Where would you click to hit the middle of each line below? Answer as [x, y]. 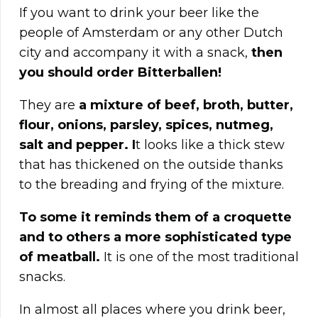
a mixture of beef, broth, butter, [186, 105]
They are [49, 105]
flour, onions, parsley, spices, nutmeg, [146, 125]
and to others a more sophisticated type [155, 237]
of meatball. [60, 257]
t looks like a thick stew [210, 145]
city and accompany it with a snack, [135, 53]
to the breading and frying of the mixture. [152, 185]
